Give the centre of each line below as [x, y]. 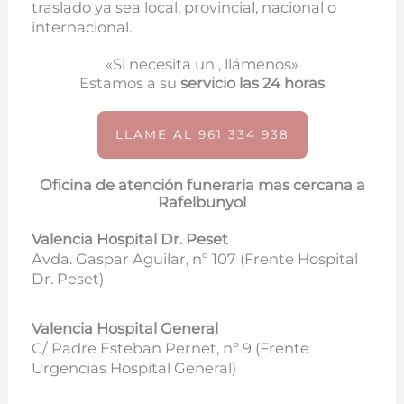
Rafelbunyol [202, 202]
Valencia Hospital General [125, 328]
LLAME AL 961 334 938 [202, 134]
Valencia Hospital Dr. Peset [130, 239]
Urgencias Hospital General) [134, 367]
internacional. [82, 27]
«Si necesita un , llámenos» [202, 64]
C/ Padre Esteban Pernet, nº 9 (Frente [171, 348]
